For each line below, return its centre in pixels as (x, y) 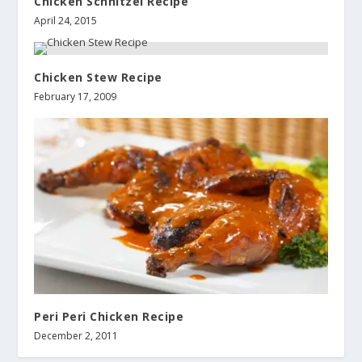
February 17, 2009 (76, 96)
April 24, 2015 (66, 20)
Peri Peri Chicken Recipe (109, 316)
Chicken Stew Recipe (98, 77)
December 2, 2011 (76, 335)
